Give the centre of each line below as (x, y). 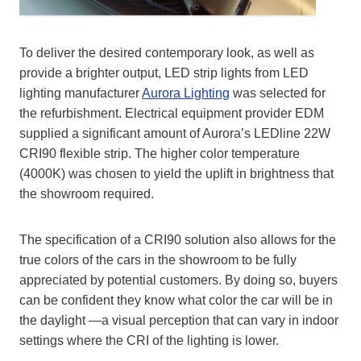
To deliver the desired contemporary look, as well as (167, 53)
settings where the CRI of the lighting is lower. (149, 341)
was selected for (278, 93)
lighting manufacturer (81, 93)
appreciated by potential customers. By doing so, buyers (178, 280)
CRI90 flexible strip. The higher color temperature (160, 154)
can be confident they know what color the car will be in (176, 301)
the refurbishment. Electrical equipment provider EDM (172, 114)
